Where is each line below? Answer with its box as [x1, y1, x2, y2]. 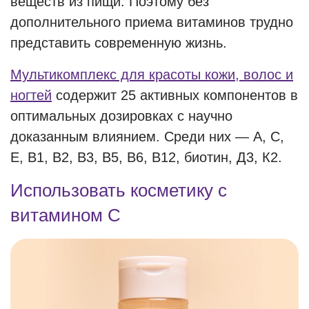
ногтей [10, 88, 52, 103]
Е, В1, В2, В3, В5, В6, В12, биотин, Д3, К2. [10, 150, 282, 165]
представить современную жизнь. [10, 35, 227, 50]
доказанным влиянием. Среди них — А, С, [10, 129, 284, 144]
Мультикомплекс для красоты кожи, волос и [10, 67, 293, 82]
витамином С [10, 205, 121, 226]
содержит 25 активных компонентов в [52, 88, 298, 103]
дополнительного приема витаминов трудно [10, 14, 293, 30]
